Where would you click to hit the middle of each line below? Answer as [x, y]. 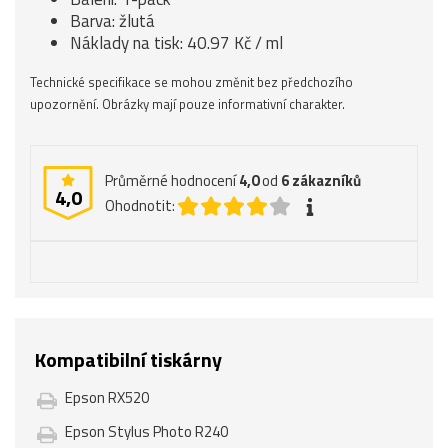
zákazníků [326, 180]
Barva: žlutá [112, 21]
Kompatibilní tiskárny [128, 359]
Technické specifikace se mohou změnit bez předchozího [191, 82]
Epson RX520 [107, 397]
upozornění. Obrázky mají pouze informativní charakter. [187, 104]
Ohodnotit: [140, 205]
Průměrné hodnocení [172, 180]
